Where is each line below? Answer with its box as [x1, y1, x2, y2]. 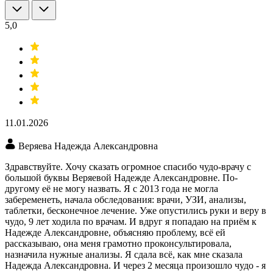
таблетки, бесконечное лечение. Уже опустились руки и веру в [5, 205, 266, 216]
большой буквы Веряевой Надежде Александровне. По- [5, 172, 238, 183]
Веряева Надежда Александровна [18, 141, 158, 152]
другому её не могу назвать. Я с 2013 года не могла [5, 183, 218, 194]
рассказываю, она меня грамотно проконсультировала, [5, 238, 232, 249]
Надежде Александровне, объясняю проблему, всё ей [5, 227, 225, 238]
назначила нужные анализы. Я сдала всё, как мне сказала [5, 249, 243, 260]
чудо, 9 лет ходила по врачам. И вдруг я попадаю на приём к [5, 216, 257, 227]
